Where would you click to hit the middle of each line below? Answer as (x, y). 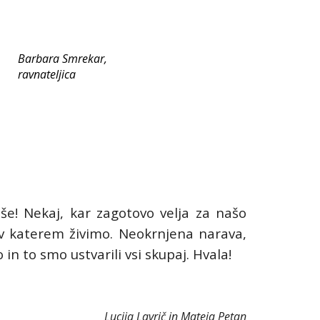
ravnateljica (47, 74)
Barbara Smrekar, (63, 59)
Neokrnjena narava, (182, 233)
